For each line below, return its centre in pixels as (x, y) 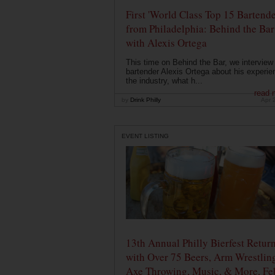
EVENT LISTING (145, 136)
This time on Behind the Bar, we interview (199, 63)
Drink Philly (145, 100)
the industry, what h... (164, 81)
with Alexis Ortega (166, 43)
